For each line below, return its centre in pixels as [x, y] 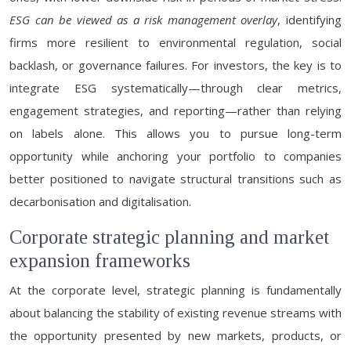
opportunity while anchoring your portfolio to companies [175, 156]
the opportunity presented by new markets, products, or [175, 335]
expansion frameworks [100, 261]
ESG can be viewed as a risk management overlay [144, 20]
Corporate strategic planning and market [169, 237]
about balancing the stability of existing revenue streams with [175, 313]
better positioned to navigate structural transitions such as [175, 179]
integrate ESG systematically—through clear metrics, [175, 88]
